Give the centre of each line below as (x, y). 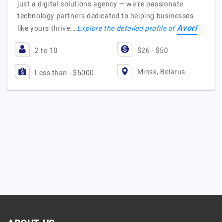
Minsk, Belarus (161, 72)
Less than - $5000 (64, 73)
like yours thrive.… (47, 28)
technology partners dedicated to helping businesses (106, 16)
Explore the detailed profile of (127, 28)
